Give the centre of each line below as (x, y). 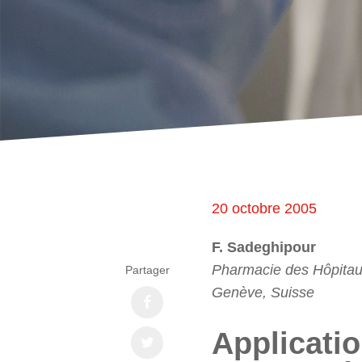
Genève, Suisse (263, 292)
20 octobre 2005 (264, 208)
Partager (147, 269)
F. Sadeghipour (264, 247)
